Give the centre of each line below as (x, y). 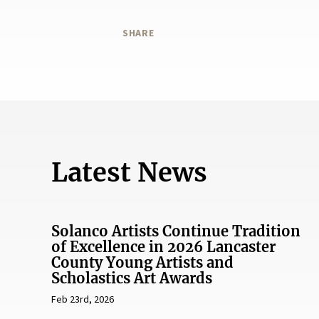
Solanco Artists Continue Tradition (176, 231)
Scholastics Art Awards (132, 278)
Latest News (129, 173)
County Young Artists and (142, 263)
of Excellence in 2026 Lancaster (163, 247)
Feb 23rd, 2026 (83, 299)
